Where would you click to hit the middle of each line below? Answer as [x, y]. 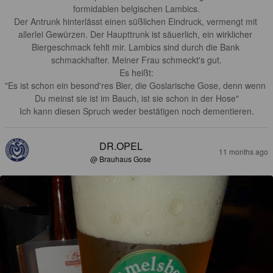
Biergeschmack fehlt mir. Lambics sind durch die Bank [136, 47]
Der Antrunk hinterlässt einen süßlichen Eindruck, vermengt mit [136, 21]
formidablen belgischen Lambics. [136, 8]
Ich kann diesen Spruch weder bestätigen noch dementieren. [136, 111]
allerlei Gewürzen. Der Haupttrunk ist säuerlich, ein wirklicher [136, 34]
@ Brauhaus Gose [121, 158]
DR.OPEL [121, 146]
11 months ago [243, 151]
